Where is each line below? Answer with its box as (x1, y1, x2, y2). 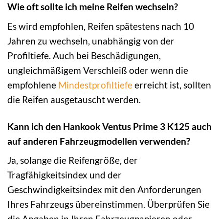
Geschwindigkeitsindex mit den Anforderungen (7, 184, 201, 196)
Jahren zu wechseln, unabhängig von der (7, 35, 175, 46)
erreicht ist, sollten (132, 79, 211, 90)
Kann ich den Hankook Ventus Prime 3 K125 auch (7, 120, 212, 132)
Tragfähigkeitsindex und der (7, 169, 122, 181)
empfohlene (7, 79, 58, 90)
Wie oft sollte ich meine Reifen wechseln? (7, 1, 178, 13)
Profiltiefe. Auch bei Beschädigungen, (7, 49, 161, 61)
